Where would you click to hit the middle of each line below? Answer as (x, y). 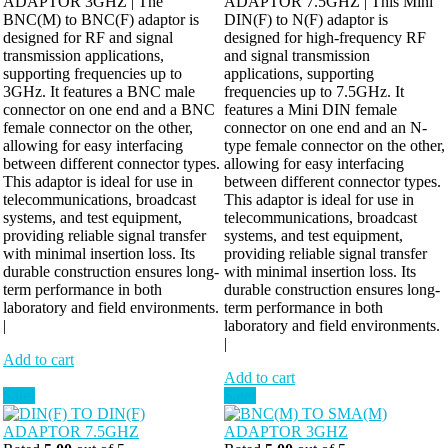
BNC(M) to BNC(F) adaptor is (101, 20)
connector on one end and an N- (325, 128)
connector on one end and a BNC (109, 110)
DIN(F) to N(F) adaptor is (306, 20)
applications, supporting (299, 74)
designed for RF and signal (88, 38)
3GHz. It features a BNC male (99, 92)
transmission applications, (83, 56)
